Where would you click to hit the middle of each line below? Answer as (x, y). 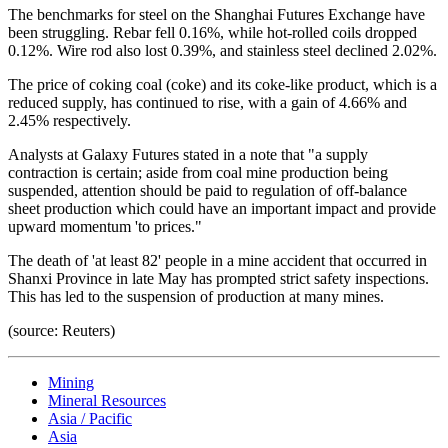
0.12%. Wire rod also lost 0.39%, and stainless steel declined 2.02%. (222, 50)
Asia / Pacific (90, 418)
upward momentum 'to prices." (105, 226)
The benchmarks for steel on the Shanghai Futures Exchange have (216, 14)
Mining (71, 382)
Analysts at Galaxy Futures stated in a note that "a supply (188, 154)
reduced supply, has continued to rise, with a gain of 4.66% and (207, 102)
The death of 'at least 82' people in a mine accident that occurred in (217, 260)
